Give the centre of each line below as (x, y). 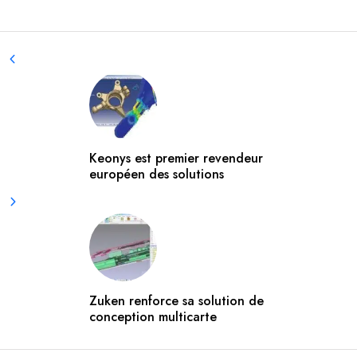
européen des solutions (157, 175)
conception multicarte (153, 317)
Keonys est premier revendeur (176, 159)
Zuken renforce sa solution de (177, 301)
